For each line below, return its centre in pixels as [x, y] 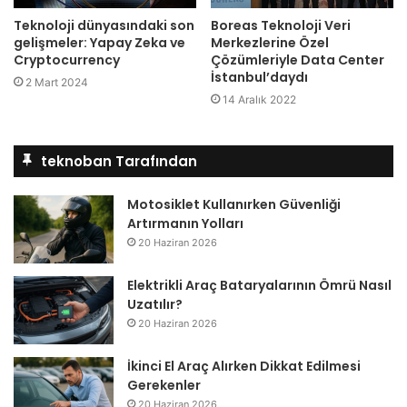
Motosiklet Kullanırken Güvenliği [234, 204]
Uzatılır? [155, 304]
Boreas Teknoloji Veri [281, 25]
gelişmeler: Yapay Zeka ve [99, 42]
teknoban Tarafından [119, 161]
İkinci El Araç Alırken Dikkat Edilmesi [244, 366]
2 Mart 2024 [57, 82]
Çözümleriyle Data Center [298, 60]
